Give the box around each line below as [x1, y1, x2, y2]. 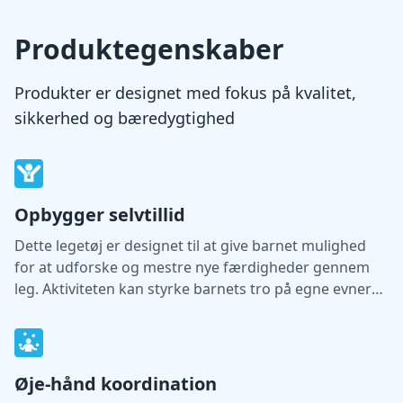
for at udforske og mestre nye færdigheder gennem [14, 257, 370, 277]
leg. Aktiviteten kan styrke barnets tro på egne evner [14, 279, 372, 299]
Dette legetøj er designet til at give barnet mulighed [14, 236, 366, 255]
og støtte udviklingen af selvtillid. [14, 300, 238, 320]
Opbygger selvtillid [14, 202, 185, 227]
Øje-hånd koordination [14, 372, 217, 396]
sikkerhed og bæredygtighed [14, 107, 235, 129]
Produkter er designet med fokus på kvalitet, [14, 82, 356, 103]
